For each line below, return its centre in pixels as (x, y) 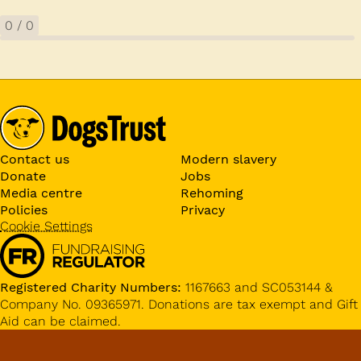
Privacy (203, 210)
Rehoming (212, 193)
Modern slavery (228, 159)
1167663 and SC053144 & (257, 287)
